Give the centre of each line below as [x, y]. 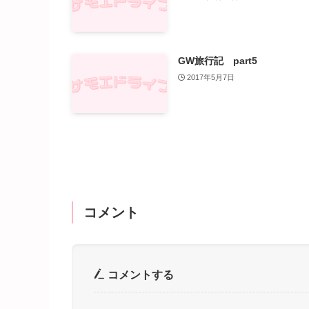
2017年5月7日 [211, 78]
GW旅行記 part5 [217, 61]
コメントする [139, 275]
